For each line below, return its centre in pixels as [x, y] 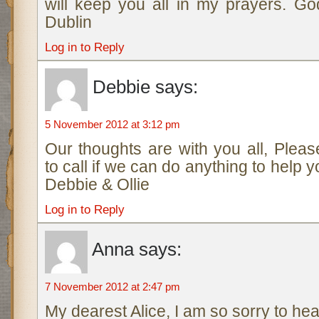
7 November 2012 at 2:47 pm [112, 287]
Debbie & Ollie [97, 184]
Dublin [68, 22]
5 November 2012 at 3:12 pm [112, 124]
